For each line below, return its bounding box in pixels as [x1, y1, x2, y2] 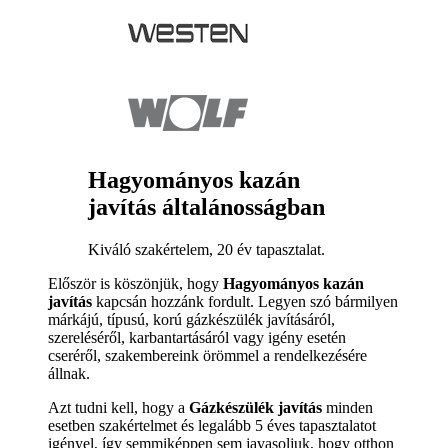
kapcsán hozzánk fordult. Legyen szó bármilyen [92, 293, 398, 311]
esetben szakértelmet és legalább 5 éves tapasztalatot [48, 417, 376, 435]
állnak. [48, 365, 90, 383]
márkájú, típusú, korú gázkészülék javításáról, [48, 311, 335, 329]
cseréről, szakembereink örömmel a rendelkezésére [48, 347, 367, 365]
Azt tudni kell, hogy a [48, 399, 189, 417]
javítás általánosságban [88, 194, 325, 221]
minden [322, 399, 373, 417]
